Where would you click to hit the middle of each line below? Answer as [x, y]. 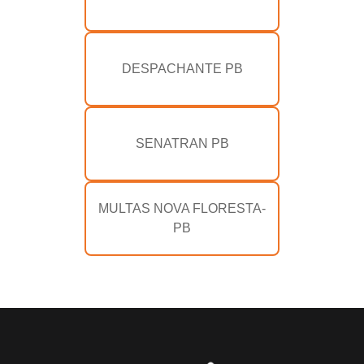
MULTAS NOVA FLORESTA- [182, 209]
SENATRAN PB [182, 144]
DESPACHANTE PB [182, 69]
